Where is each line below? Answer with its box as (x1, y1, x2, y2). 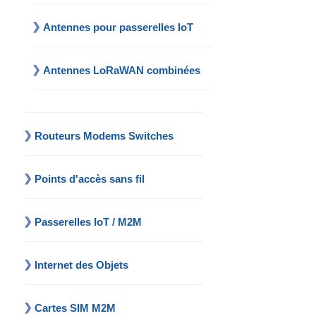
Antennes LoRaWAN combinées (43, 64, 201, 77)
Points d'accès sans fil (35, 173, 145, 186)
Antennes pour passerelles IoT (43, 21, 194, 34)
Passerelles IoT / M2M (35, 216, 142, 229)
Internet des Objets (35, 259, 129, 272)
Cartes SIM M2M (35, 302, 116, 315)
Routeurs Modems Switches (35, 130, 174, 142)
